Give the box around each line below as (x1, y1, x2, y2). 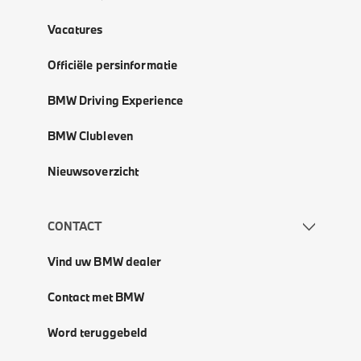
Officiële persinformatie (47, 57, 178, 73)
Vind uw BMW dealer (47, 254, 162, 270)
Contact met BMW (47, 289, 145, 305)
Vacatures (47, 22, 103, 38)
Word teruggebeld (47, 325, 148, 341)
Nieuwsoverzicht (47, 164, 139, 180)
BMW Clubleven (47, 128, 133, 144)
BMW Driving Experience (47, 93, 183, 109)
